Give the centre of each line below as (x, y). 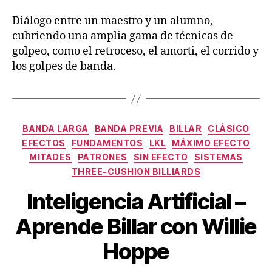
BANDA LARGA (56, 129)
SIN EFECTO (161, 157)
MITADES (50, 157)
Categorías (162, 126)
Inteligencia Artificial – (136, 202)
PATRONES (102, 157)
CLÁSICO (229, 129)
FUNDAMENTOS (107, 143)
